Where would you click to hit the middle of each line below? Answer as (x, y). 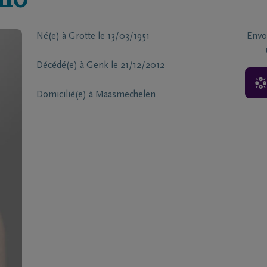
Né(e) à (52, 36)
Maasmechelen (126, 95)
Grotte (82, 36)
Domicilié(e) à (65, 95)
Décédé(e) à (60, 66)
